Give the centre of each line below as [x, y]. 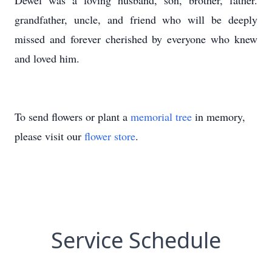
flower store [110, 136]
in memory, [219, 117]
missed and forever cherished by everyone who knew [136, 39]
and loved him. [47, 58]
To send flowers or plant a [73, 117]
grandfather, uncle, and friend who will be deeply [136, 19]
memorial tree [161, 117]
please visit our [49, 136]
